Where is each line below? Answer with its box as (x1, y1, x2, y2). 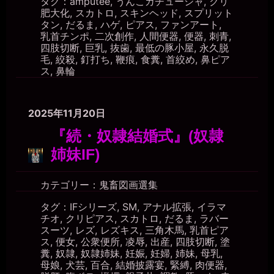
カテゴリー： (40, 178, 99, 191)
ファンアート (160, 18, 219, 31)
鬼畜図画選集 (99, 178, 158, 191)
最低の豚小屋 (135, 42, 194, 54)
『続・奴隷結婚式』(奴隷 (51, 127, 224, 144)
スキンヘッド (120, 7, 179, 20)
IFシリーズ (70, 200, 117, 213)
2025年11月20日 (28, 107, 105, 120)
